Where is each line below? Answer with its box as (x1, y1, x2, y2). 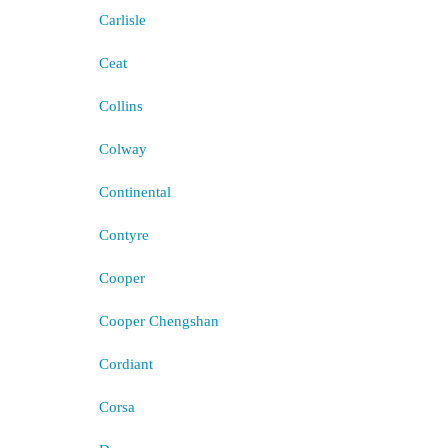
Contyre (98, 227, 149, 243)
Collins (98, 98, 143, 114)
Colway (98, 141, 147, 157)
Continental (98, 184, 171, 200)
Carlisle (98, 12, 146, 28)
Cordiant (98, 356, 153, 372)
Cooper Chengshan (98, 313, 219, 329)
